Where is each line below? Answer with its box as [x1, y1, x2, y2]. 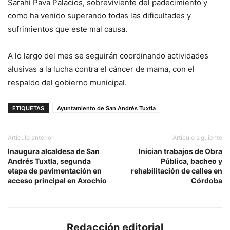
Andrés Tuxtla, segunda [8, 157, 91, 166]
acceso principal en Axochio [8, 176, 107, 185]
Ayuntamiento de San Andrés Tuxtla [57, 105, 156, 112]
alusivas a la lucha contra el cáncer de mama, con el [8, 64, 195, 74]
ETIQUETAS [12, 105, 44, 112]
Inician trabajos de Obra [139, 147, 222, 156]
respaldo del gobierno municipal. [8, 78, 127, 88]
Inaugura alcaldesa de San [8, 147, 100, 156]
